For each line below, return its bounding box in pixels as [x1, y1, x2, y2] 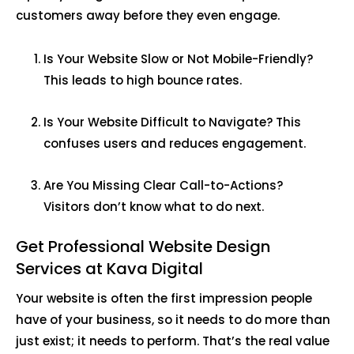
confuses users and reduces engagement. [43, 135, 309, 153]
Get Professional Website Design [16, 235, 270, 258]
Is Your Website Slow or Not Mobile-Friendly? [43, 51, 313, 68]
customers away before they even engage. [16, 7, 283, 24]
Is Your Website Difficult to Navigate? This [43, 114, 301, 131]
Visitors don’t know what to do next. [43, 198, 267, 216]
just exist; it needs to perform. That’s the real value [16, 333, 330, 350]
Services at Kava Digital [16, 258, 207, 281]
